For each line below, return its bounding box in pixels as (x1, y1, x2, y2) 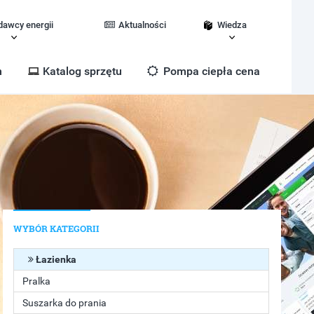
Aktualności (118, 20, 166, 30)
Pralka (22, 275, 51, 287)
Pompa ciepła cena (161, 64, 260, 78)
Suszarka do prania (22, 297, 107, 308)
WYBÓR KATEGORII (13, 222, 100, 235)
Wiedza (217, 20, 247, 30)
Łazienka (34, 254, 77, 265)
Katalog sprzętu (43, 64, 122, 78)
